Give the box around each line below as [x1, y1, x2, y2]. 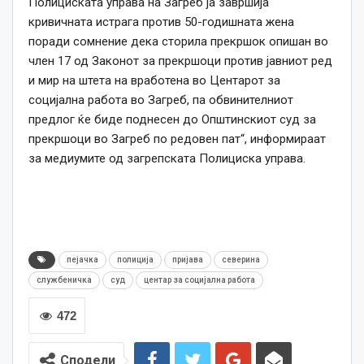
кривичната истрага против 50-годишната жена [28, 15, 294, 30]
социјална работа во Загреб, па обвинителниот [28, 93, 293, 108]
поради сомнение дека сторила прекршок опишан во [28, 34, 328, 50]
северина [222, 255, 260, 265]
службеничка [37, 275, 92, 285]
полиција [117, 255, 154, 265]
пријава [172, 255, 203, 265]
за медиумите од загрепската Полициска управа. [28, 151, 305, 167]
